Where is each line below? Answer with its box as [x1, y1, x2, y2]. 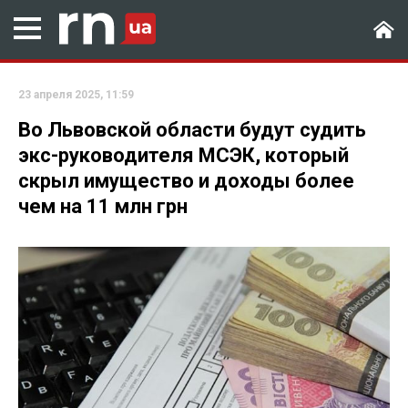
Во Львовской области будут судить [18, 118, 366, 141]
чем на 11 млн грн [18, 195, 188, 218]
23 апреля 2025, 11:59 [18, 88, 134, 101]
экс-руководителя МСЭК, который [18, 144, 349, 167]
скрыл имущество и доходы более [18, 169, 354, 192]
